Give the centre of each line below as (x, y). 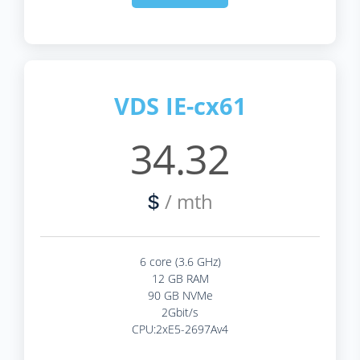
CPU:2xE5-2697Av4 (180, 329)
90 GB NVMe (180, 295)
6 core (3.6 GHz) (180, 261)
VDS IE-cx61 (180, 105)
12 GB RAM (180, 278)
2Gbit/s (180, 312)
